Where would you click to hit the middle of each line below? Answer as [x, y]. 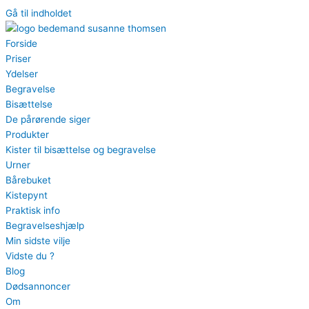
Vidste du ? [30, 256]
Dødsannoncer [38, 286]
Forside [21, 43]
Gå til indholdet [39, 13]
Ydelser [22, 74]
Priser [18, 59]
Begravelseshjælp [45, 226]
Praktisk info [33, 210]
